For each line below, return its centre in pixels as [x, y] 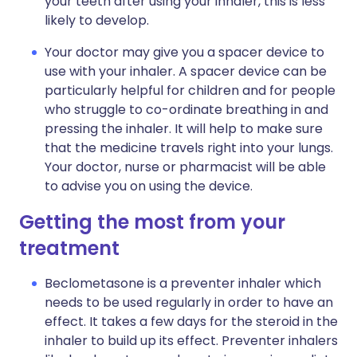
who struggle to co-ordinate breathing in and [186, 110]
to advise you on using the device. [149, 186]
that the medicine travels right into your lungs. [189, 148]
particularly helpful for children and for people [190, 90]
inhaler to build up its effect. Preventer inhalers [191, 341]
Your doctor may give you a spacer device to [184, 52]
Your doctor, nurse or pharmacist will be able [185, 167]
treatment [69, 248]
